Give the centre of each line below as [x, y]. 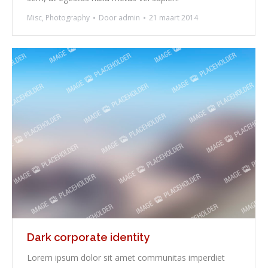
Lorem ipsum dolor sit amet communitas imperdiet [126, 258]
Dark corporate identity [88, 237]
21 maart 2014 [173, 18]
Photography [68, 18]
